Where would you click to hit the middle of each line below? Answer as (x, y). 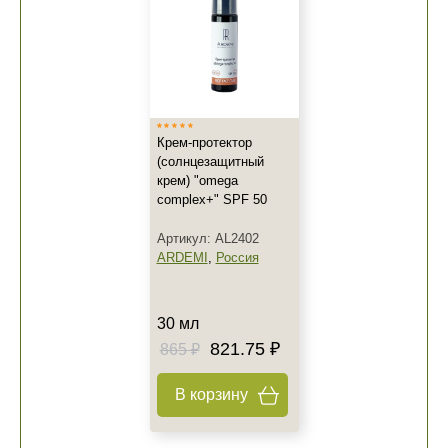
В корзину (211, 394)
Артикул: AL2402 (207, 238)
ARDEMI (182, 257)
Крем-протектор (204, 142)
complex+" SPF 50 (211, 199)
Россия (237, 257)
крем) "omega (197, 180)
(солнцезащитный (210, 161)
